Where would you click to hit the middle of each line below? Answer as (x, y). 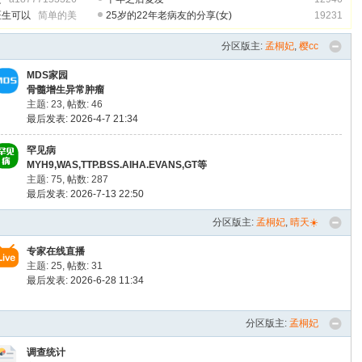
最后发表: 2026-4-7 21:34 (83, 119)
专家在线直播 (56, 251)
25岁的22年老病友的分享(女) (169, 15)
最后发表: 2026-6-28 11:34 (86, 280)
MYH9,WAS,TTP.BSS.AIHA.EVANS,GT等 (117, 165)
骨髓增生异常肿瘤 (66, 90)
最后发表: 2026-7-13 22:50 (86, 194)
